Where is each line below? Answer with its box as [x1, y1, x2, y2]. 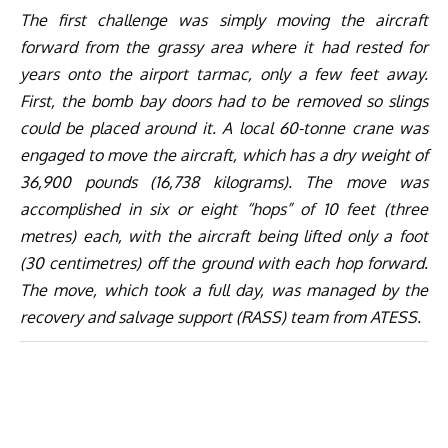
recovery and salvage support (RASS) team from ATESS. [20, 306, 421, 327]
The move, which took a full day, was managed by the [20, 279, 428, 300]
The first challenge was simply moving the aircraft [20, 9, 428, 30]
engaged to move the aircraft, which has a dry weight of [20, 144, 428, 165]
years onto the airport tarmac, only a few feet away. [20, 63, 428, 84]
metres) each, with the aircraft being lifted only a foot [20, 225, 428, 246]
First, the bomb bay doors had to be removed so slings [20, 90, 428, 111]
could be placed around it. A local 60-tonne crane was [20, 117, 428, 138]
